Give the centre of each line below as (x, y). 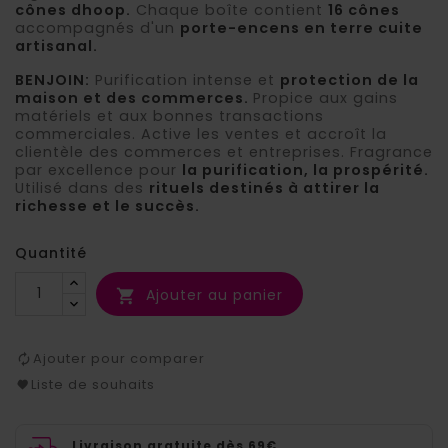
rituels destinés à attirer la (264, 187)
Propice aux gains (325, 97)
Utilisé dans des (82, 187)
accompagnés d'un (97, 27)
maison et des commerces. (134, 97)
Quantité (51, 252)
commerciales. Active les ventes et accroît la (201, 133)
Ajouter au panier (214, 294)
